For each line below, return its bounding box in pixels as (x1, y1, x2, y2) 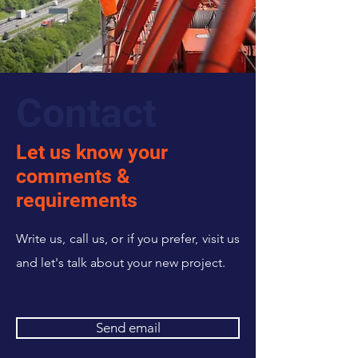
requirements (16, 189, 137, 212)
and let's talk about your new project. (16, 255, 225, 270)
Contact (16, 90, 157, 137)
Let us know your (16, 141, 168, 164)
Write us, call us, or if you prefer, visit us (16, 231, 240, 246)
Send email (95, 320, 161, 336)
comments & (16, 165, 129, 188)
